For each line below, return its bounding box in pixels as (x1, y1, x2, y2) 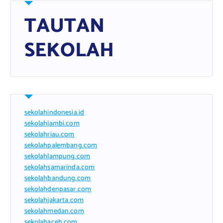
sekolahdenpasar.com (24, 184, 92, 196)
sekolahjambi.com (24, 118, 80, 130)
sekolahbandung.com (24, 173, 91, 185)
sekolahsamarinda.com (24, 162, 95, 174)
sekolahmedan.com (24, 206, 84, 218)
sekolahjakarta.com (24, 195, 84, 207)
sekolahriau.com (24, 129, 75, 141)
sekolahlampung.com (24, 151, 91, 163)
